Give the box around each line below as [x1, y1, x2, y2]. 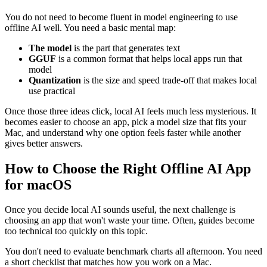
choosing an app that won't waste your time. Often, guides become [5, 215, 254, 226]
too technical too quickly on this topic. [5, 226, 148, 237]
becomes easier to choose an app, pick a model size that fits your [5, 116, 246, 127]
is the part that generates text [72, 42, 180, 53]
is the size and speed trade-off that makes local [81, 74, 257, 85]
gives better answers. [5, 138, 83, 148]
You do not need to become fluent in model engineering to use [5, 11, 238, 22]
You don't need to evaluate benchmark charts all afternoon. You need [5, 246, 262, 257]
